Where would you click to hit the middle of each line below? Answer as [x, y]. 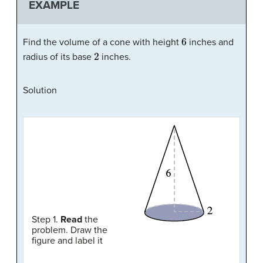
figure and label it [67, 240]
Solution [40, 90]
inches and [210, 42]
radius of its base [58, 57]
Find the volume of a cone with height [102, 42]
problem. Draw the [70, 230]
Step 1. [46, 219]
